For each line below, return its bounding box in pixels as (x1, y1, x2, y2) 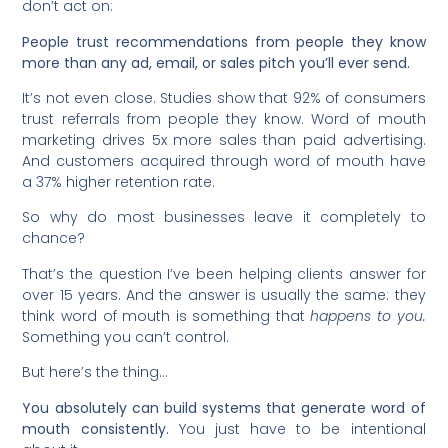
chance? (22, 228, 86, 249)
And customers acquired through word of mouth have (22, 151, 426, 171)
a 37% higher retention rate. (22, 172, 216, 192)
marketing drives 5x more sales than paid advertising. (22, 130, 426, 150)
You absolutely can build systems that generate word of (22, 397, 426, 418)
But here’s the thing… (22, 362, 169, 383)
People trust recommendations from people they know (22, 31, 426, 52)
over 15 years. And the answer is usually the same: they (22, 284, 426, 305)
